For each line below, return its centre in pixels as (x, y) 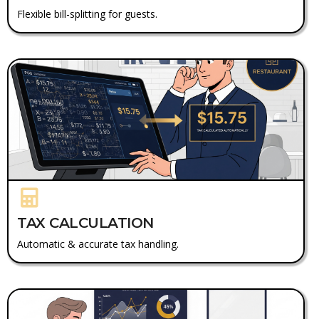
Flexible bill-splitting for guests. (87, 14)
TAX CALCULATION (85, 223)
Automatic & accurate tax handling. (98, 244)
